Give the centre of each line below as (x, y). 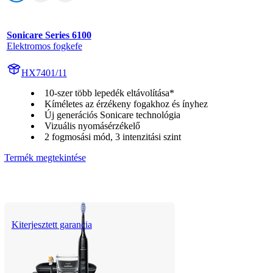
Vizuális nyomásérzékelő (92, 126)
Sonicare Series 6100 (49, 35)
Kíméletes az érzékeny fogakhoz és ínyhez (126, 104)
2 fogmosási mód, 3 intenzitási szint (112, 136)
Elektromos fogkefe (44, 46)
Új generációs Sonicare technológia (112, 115)
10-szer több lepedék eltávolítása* (109, 93)
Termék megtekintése (45, 157)
